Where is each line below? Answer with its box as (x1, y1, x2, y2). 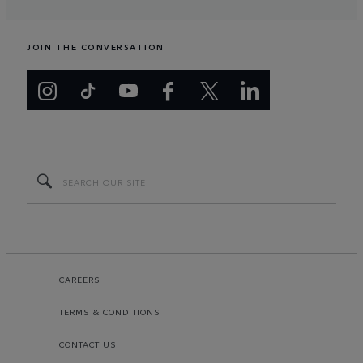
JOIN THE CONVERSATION (27, 41, 164, 53)
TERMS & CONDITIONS (59, 306, 160, 318)
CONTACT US (59, 339, 117, 351)
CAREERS (59, 274, 100, 286)
